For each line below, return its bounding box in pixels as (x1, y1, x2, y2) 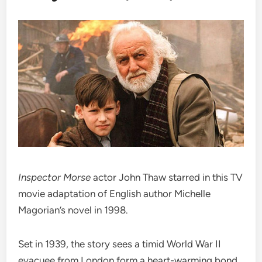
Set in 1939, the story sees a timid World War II (18, 237, 222, 250)
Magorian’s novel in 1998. (18, 204, 129, 216)
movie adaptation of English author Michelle (18, 187, 211, 199)
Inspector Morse (18, 171, 91, 183)
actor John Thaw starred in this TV (91, 171, 243, 183)
